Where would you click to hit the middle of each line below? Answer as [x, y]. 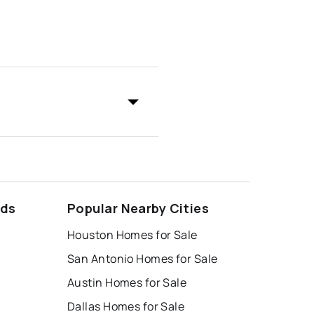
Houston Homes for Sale [132, 235]
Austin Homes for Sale [127, 283]
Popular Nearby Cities [138, 209]
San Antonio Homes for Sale [143, 259]
